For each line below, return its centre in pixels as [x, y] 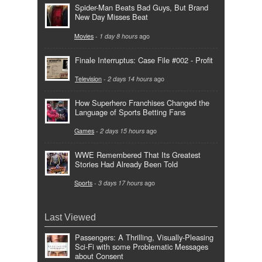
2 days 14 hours [130, 78]
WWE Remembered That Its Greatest [138, 154]
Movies [84, 36]
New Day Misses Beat [111, 17]
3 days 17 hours [120, 183]
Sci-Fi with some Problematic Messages [142, 247]
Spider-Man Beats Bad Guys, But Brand [142, 8]
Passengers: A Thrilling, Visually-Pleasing [144, 237]
